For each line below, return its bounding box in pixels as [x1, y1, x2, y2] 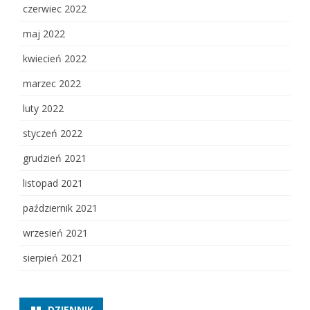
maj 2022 [23, 27, 65, 41]
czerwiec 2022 [23, 2, 86, 16]
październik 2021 [23, 201, 98, 215]
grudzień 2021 [23, 152, 86, 165]
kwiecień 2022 [23, 52, 86, 66]
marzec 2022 [23, 77, 81, 91]
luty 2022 [23, 102, 64, 116]
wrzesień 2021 [23, 226, 88, 240]
